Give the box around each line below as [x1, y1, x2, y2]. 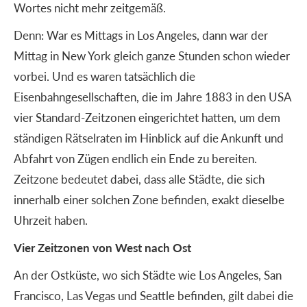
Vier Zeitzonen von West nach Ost [14, 238, 191, 256]
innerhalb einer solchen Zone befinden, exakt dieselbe [14, 191, 284, 208]
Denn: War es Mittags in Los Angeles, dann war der [14, 26, 268, 43]
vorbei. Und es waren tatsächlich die [14, 67, 195, 84]
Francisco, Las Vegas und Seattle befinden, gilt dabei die [14, 286, 293, 304]
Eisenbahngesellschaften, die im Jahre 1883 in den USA [14, 88, 291, 105]
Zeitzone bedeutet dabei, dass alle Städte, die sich [14, 170, 265, 187]
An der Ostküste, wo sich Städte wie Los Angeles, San [14, 266, 282, 283]
